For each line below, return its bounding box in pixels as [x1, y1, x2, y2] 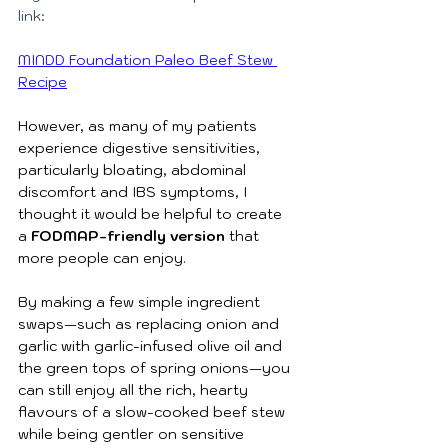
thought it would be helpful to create [18, 205, 286, 223]
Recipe [18, 73, 67, 91]
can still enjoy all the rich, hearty [18, 381, 252, 399]
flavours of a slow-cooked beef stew [18, 403, 289, 421]
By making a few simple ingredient [18, 293, 264, 311]
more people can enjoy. [18, 249, 186, 267]
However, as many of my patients [18, 117, 261, 135]
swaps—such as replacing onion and [18, 315, 283, 333]
